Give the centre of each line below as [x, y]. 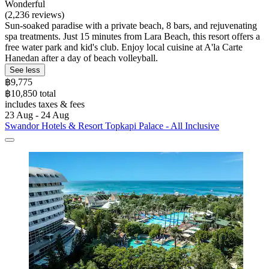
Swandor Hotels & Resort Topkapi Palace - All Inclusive [112, 125]
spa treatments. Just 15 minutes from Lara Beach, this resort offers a [132, 36]
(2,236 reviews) [35, 14]
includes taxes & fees [45, 104]
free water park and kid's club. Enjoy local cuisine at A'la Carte [124, 47]
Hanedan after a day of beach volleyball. [81, 58]
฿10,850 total [30, 93]
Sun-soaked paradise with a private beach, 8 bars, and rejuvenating [131, 25]
